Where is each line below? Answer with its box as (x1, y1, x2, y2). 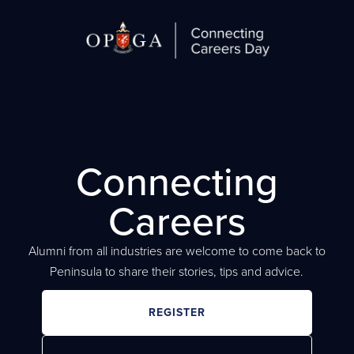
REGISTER (148, 304, 205, 321)
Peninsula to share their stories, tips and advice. (50, 262, 304, 281)
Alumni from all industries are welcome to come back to (28, 242, 326, 260)
